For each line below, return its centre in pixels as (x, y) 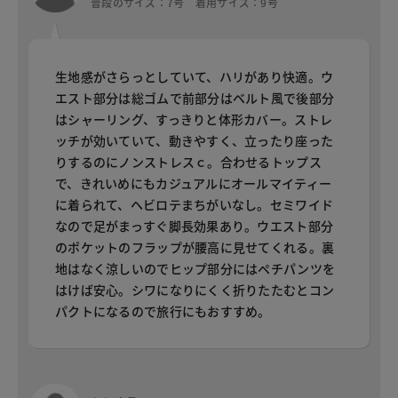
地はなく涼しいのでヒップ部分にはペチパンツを (195, 269)
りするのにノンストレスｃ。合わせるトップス (188, 162)
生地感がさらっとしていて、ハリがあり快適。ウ (195, 77)
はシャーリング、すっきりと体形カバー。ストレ (194, 119)
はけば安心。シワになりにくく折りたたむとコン (195, 290)
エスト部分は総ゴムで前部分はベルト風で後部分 (195, 98)
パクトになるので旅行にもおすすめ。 (163, 311)
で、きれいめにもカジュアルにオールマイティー (194, 183)
